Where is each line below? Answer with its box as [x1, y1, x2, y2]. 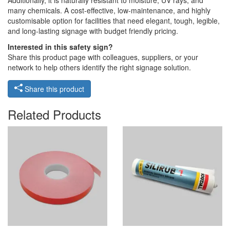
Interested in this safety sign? [8, 42, 113, 52]
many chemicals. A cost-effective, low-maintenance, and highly [8, 5, 210, 16]
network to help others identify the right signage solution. [8, 62, 191, 73]
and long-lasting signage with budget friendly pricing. [8, 26, 178, 36]
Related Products [8, 105, 101, 124]
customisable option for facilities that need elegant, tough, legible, [8, 15, 220, 26]
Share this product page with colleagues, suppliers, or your [8, 52, 198, 63]
